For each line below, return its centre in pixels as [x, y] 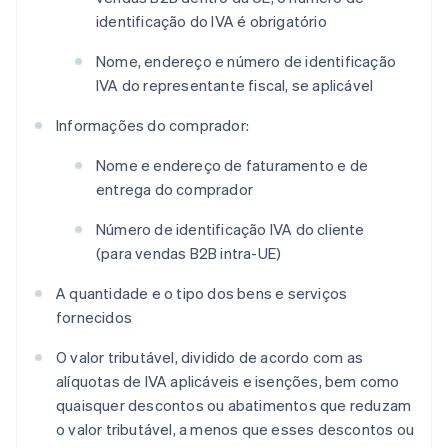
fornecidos [94, 317]
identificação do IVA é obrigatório [211, 21]
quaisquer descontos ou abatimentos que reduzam [234, 405]
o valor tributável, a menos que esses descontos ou [235, 429]
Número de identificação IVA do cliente [230, 229]
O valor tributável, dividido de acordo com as [209, 357]
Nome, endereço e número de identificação [246, 61]
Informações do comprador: [152, 125]
